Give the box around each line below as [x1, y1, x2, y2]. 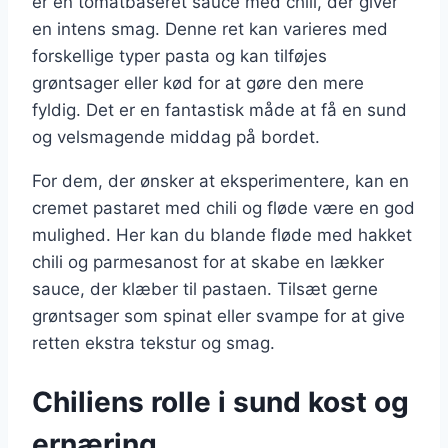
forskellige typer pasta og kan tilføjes [32, 46, 327, 67]
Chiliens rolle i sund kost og [32, 384, 409, 419]
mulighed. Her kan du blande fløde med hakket [32, 225, 412, 246]
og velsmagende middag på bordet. [32, 127, 320, 148]
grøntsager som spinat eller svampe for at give [32, 306, 405, 327]
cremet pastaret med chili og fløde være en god [32, 198, 415, 219]
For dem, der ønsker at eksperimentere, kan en [32, 171, 409, 192]
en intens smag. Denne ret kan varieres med [32, 19, 388, 40]
